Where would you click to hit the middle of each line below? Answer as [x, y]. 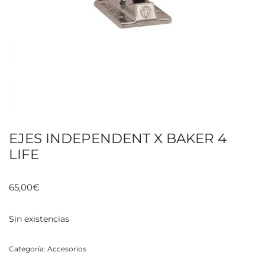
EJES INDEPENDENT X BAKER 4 [118, 138]
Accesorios [67, 249]
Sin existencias [39, 219]
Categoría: [28, 249]
